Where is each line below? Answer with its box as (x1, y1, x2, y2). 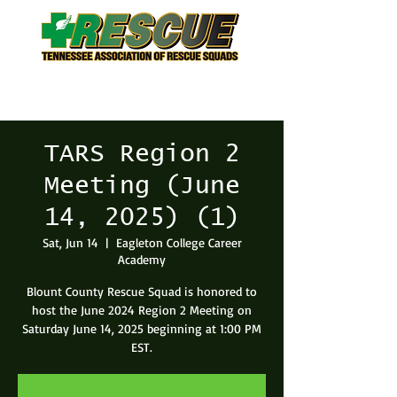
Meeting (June (43, 174, 240, 198)
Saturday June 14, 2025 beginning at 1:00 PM (22, 321, 261, 336)
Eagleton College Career (115, 235, 242, 250)
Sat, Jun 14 (42, 235, 98, 250)
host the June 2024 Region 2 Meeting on (32, 302, 252, 317)
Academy (118, 252, 166, 267)
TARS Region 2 (43, 142, 240, 167)
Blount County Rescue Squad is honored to (27, 284, 257, 299)
